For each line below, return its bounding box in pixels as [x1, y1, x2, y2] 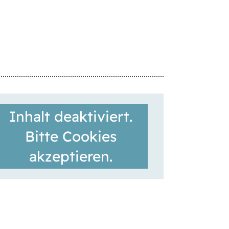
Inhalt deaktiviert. [9, 107, 133, 126]
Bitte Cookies [25, 127, 117, 146]
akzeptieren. [29, 147, 113, 166]
